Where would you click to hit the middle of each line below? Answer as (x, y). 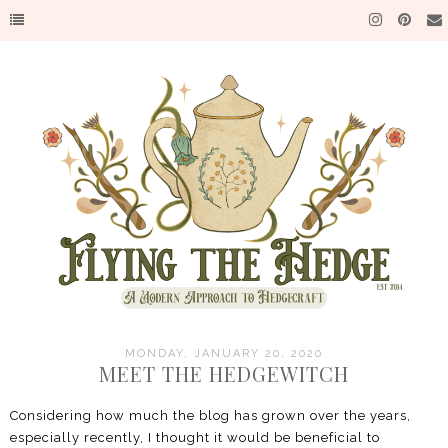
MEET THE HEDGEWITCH (224, 373)
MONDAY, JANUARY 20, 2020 (224, 353)
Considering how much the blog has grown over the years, (210, 415)
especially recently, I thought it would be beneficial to (195, 437)
